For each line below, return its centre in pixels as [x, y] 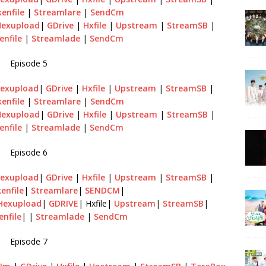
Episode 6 [28, 152]
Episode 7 [28, 241]
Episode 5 [28, 63]
